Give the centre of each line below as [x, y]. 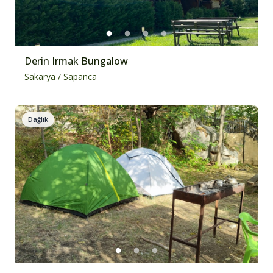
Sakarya [40, 76]
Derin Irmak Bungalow [76, 61]
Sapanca [80, 76]
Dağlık [38, 119]
